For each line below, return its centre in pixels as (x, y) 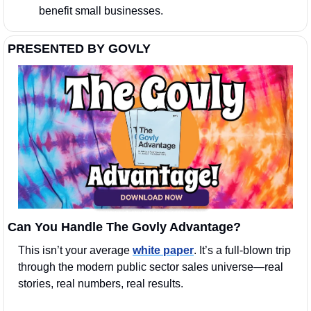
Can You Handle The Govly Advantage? (124, 227)
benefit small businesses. (101, 10)
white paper (163, 251)
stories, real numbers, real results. (101, 284)
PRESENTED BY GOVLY (79, 48)
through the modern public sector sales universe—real (151, 267)
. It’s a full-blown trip (242, 251)
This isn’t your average (75, 251)
